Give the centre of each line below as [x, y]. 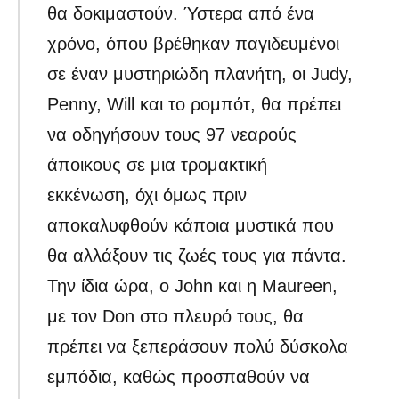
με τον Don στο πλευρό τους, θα [176, 317]
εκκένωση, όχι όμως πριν [147, 195]
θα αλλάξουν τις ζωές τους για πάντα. [197, 256]
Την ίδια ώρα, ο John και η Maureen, [193, 286]
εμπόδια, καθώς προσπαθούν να [179, 377]
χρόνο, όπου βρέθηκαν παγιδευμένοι [194, 44]
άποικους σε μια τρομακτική [158, 165]
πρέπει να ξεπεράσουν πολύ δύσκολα [198, 347]
